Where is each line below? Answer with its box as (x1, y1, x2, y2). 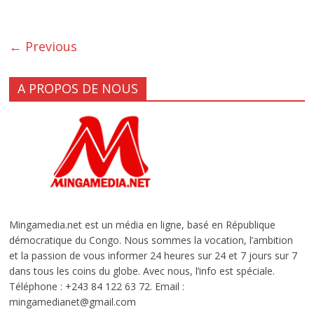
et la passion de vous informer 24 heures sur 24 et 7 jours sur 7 (9, 248, 298, 262)
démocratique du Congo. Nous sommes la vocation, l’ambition (9, 233, 294, 247)
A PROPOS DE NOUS (18, 79, 139, 97)
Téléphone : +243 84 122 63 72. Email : (9, 279, 185, 293)
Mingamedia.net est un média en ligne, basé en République (9, 217, 276, 231)
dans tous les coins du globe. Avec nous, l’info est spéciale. (9, 264, 275, 278)
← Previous (9, 37, 78, 55)
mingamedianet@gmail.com (9, 294, 137, 308)
